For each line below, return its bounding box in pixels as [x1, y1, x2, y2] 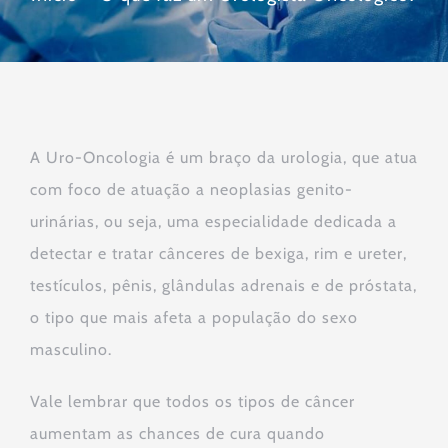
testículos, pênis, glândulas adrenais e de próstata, [30, 276, 417, 296]
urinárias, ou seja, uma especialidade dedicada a [30, 212, 397, 232]
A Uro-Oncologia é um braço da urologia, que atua [30, 148, 418, 168]
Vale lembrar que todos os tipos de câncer [30, 392, 355, 412]
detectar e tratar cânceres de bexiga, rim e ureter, [30, 244, 407, 264]
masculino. [30, 340, 112, 360]
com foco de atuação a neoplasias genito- [30, 180, 353, 200]
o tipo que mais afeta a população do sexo [30, 308, 358, 328]
